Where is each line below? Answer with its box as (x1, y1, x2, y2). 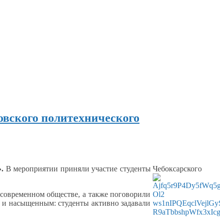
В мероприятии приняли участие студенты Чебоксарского (3, 164, 202, 173)
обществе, (44, 190, 82, 198)
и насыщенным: (2, 198, 56, 207)
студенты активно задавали (55, 198, 151, 207)
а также (82, 190, 108, 198)
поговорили (108, 190, 151, 198)
